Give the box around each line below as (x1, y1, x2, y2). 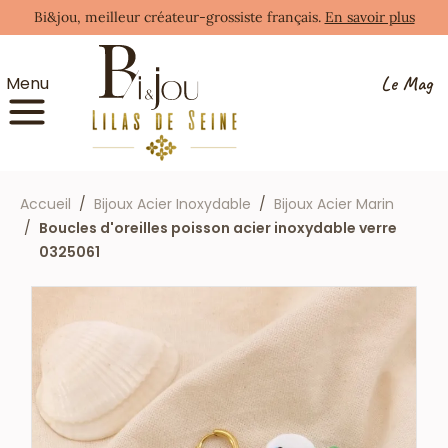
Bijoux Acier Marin (274, 193, 394, 214)
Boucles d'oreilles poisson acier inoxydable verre (39, 217, 397, 238)
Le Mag (380, 70, 432, 96)
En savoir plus (324, 8, 415, 26)
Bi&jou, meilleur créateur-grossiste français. (33, 8, 325, 26)
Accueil (20, 193, 71, 214)
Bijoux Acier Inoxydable (94, 193, 251, 214)
